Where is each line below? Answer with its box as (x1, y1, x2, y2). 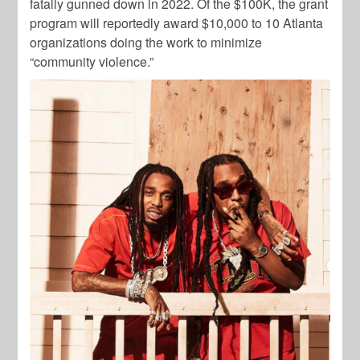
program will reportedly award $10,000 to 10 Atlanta (30, 14, 324, 33)
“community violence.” (30, 52, 154, 72)
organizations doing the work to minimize (30, 33, 263, 52)
